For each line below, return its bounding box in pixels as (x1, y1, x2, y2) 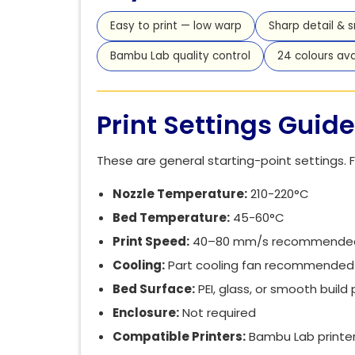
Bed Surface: (113, 280, 195, 297)
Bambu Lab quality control (110, 48, 250, 63)
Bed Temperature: (113, 208, 230, 226)
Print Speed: (113, 232, 189, 250)
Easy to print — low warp (110, 17, 242, 33)
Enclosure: (113, 303, 179, 321)
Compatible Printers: (113, 327, 246, 345)
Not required (179, 303, 256, 321)
